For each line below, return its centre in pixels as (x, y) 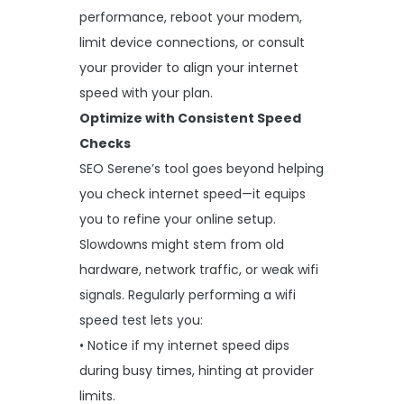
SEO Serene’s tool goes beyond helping (202, 168)
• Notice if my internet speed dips (184, 345)
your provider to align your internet (189, 67)
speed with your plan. (146, 92)
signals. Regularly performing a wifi (188, 294)
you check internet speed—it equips (193, 193)
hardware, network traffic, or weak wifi (199, 269)
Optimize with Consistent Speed (190, 118)
